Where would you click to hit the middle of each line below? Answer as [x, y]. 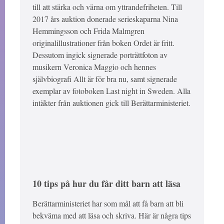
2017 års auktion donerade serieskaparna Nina [105, 19]
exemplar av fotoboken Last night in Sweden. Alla [111, 91]
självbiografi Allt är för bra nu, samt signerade [105, 79]
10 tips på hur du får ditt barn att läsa [106, 184]
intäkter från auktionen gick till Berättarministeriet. [111, 103]
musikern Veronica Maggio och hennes [94, 67]
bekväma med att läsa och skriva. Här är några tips [112, 215]
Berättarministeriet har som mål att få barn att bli [108, 203]
